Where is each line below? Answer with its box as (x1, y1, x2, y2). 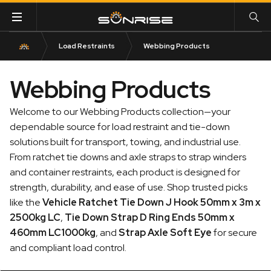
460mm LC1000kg (10, 226, 96, 239)
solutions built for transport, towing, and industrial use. (10, 135, 241, 148)
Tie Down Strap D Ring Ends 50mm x (65, 211, 235, 224)
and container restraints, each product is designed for (10, 166, 240, 178)
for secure (212, 226, 257, 239)
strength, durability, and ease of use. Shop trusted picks (10, 181, 247, 194)
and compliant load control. (10, 241, 126, 254)
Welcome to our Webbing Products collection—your (10, 105, 230, 118)
